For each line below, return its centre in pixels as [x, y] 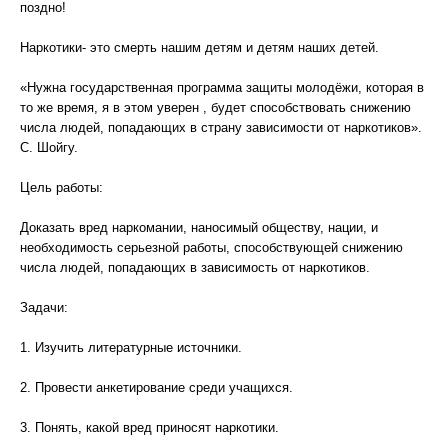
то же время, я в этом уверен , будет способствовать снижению [215, 107]
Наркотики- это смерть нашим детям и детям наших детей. [199, 47]
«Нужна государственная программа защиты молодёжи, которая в [222, 87]
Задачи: [44, 307]
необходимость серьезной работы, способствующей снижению [211, 247]
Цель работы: [61, 187]
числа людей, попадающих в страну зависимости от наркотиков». [221, 127]
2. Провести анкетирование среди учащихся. [156, 387]
